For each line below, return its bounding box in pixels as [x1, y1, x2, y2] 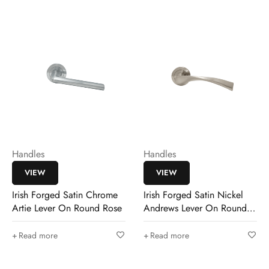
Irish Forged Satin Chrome [12, 188, 118, 202]
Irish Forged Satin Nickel [144, 188, 243, 202]
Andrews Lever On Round [144, 201, 247, 215]
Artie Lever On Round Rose [12, 201, 122, 215]
